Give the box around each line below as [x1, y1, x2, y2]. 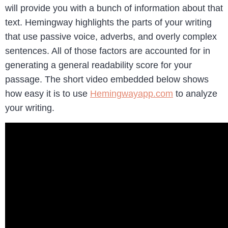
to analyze [173, 89, 217, 99]
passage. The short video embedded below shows [5, 74, 209, 85]
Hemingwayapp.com [90, 89, 173, 99]
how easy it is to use [5, 89, 90, 99]
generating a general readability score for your [5, 60, 192, 71]
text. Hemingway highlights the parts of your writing [5, 17, 212, 28]
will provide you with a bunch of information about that [5, 3, 223, 14]
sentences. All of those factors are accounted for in [5, 46, 210, 56]
